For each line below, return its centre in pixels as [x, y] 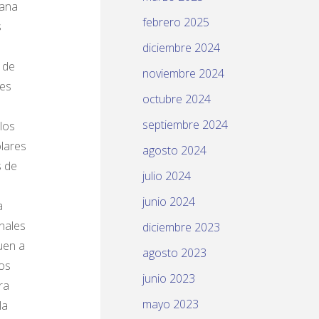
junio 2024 [169, 202]
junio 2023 [169, 279]
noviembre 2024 [183, 74]
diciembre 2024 [181, 48]
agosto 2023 [174, 253]
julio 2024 [167, 176]
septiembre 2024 [185, 125]
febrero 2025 [176, 22]
